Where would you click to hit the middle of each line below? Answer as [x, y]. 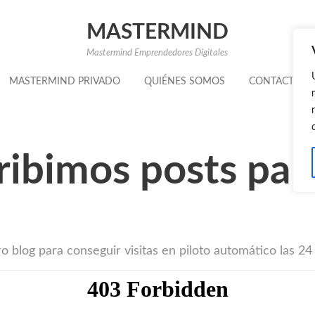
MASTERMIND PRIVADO [64, 82]
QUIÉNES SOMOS [184, 82]
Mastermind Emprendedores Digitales [157, 53]
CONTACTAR [277, 82]
